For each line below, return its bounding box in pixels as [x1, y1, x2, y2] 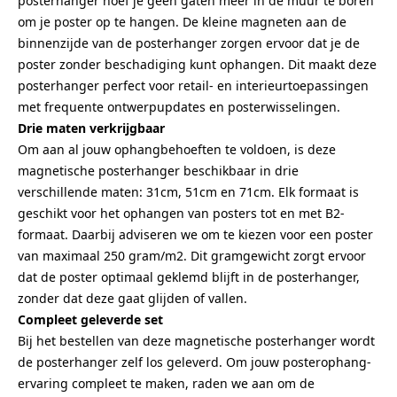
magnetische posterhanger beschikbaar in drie [18, 162, 299, 179]
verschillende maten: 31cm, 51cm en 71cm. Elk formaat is [18, 183, 359, 200]
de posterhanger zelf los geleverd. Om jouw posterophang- [18, 354, 371, 370]
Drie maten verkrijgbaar [18, 120, 165, 136]
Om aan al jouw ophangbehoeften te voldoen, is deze [18, 141, 336, 158]
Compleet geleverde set [18, 311, 163, 328]
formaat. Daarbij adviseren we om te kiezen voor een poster [18, 226, 373, 243]
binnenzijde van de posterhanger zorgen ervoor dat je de [18, 35, 360, 51]
